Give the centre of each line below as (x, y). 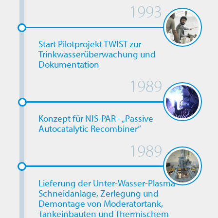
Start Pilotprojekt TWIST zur (90, 44)
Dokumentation (69, 64)
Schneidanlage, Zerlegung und (98, 193)
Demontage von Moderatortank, (100, 203)
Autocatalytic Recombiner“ (90, 129)
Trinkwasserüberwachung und (97, 54)
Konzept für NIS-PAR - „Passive (96, 118)
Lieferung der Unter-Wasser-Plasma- (108, 183)
